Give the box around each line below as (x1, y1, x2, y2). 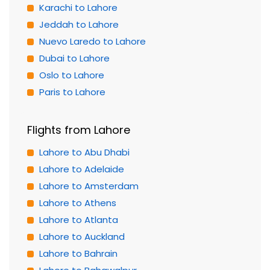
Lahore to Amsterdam (39, 180, 139, 192)
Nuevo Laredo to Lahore (39, 35, 146, 48)
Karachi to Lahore (39, 1, 118, 14)
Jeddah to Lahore (39, 18, 119, 31)
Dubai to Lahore (39, 52, 110, 64)
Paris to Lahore (39, 86, 105, 98)
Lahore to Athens (39, 196, 116, 209)
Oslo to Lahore (39, 69, 104, 81)
